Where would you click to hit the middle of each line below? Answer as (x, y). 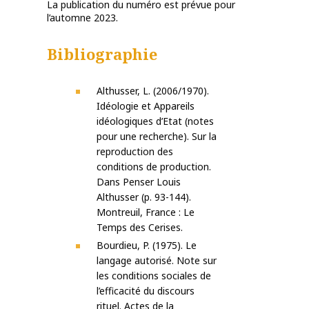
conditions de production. (154, 167)
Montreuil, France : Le (146, 212)
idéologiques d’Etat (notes (155, 121)
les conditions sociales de (154, 276)
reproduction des (135, 152)
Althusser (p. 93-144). (144, 197)
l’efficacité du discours (146, 291)
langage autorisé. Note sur (157, 261)
